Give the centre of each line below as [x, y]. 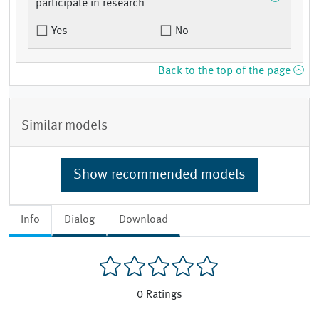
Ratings [164, 295]
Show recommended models [159, 175]
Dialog [79, 220]
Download [143, 220]
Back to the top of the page [226, 72]
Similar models [64, 126]
